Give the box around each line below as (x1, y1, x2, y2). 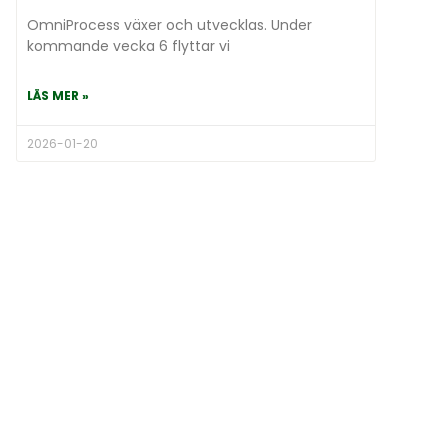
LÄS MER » (27, 87, 89, 105)
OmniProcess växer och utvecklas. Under (27, 15, 312, 36)
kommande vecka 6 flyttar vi (27, 36, 230, 57)
